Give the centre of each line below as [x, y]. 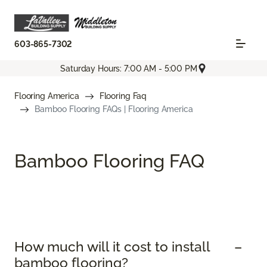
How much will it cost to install [112, 247]
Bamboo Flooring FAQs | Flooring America [114, 109]
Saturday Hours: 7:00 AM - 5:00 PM [129, 68]
